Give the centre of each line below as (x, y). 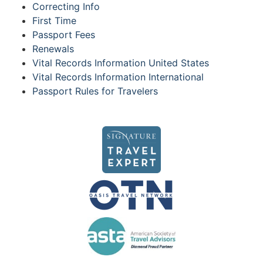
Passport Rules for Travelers (95, 91)
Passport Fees (64, 35)
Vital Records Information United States (121, 63)
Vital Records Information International (118, 77)
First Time (54, 21)
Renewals (53, 49)
